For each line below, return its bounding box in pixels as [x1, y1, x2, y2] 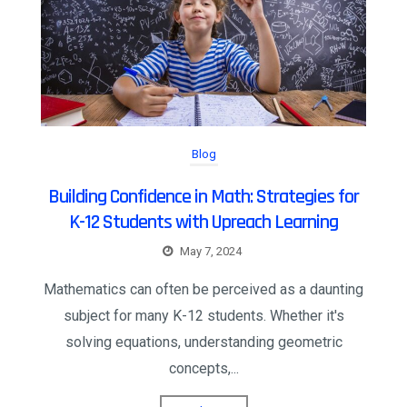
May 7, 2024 [180, 244, 242, 259]
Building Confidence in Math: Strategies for [48, 184, 359, 211]
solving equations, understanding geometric [65, 333, 342, 352]
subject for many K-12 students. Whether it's [63, 307, 344, 325]
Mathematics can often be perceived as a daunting [44, 281, 363, 299]
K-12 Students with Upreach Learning [69, 210, 338, 236]
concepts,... [168, 360, 239, 378]
